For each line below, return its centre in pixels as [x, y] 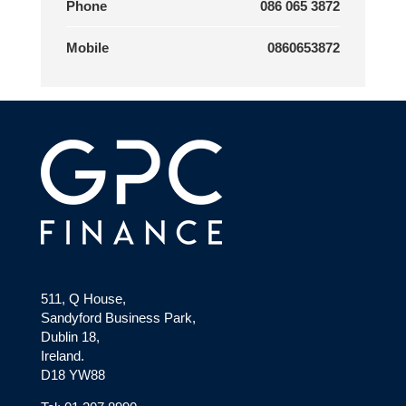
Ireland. [62, 355]
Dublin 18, [70, 336]
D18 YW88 [72, 374]
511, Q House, [83, 298]
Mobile [87, 48]
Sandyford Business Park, [118, 317]
